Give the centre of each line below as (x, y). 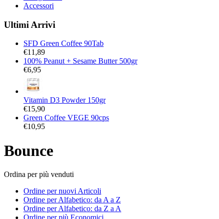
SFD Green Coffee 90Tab (64, 44)
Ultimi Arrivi (30, 24)
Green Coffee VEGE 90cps (66, 118)
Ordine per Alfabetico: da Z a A (72, 209)
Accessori (39, 5)
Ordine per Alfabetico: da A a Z (72, 200)
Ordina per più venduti (39, 175)
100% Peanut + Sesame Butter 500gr (80, 61)
